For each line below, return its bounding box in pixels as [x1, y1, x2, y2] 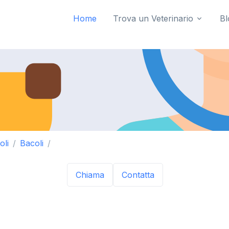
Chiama [76, 170, 104, 180]
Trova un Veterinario [113, 13, 193, 24]
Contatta [122, 170, 154, 180]
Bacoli [20, 138, 43, 148]
